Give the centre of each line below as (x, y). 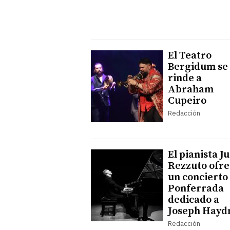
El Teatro (190, 55)
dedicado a (194, 200)
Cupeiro (187, 101)
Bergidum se (198, 67)
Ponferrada (196, 188)
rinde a (185, 78)
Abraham (191, 89)
